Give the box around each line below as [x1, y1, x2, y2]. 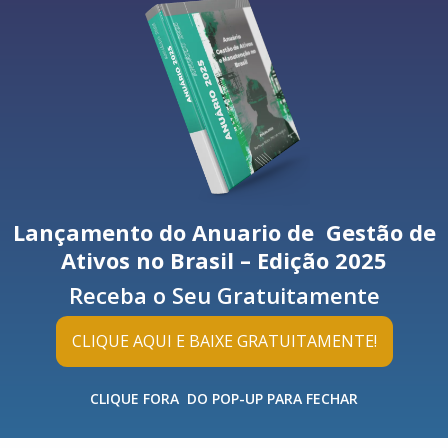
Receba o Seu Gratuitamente [68, 280, 380, 311]
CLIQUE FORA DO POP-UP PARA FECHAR [90, 389, 358, 409]
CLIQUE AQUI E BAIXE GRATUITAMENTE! [71, 330, 377, 353]
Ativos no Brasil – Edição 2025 [61, 245, 387, 276]
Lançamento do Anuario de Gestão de [12, 217, 436, 248]
